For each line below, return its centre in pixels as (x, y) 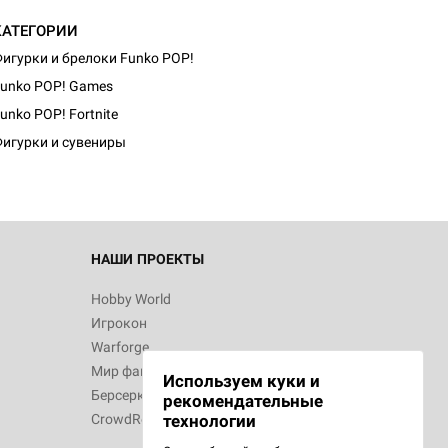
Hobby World (131, 299)
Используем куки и (241, 381)
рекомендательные (243, 401)
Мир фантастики (146, 371)
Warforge (120, 347)
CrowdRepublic (138, 419)
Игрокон (119, 323)
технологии (209, 421)
